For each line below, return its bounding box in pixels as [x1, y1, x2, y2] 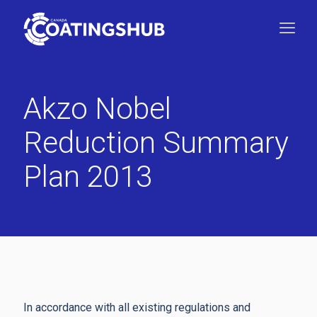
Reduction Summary [23, 125, 289, 160]
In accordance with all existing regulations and [23, 301, 250, 314]
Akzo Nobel [23, 91, 171, 126]
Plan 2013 [23, 159, 152, 194]
